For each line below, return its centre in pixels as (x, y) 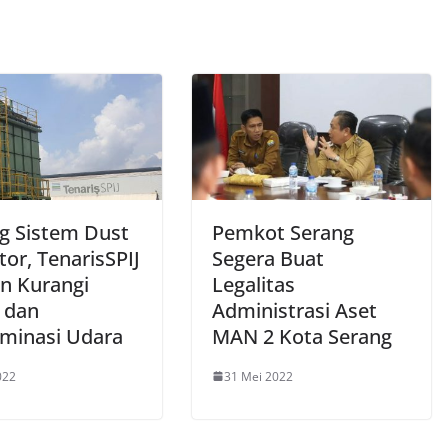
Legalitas (253, 284)
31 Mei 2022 (258, 376)
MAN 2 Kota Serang (302, 336)
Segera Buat (268, 258)
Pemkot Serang (283, 232)
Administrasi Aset (294, 310)
